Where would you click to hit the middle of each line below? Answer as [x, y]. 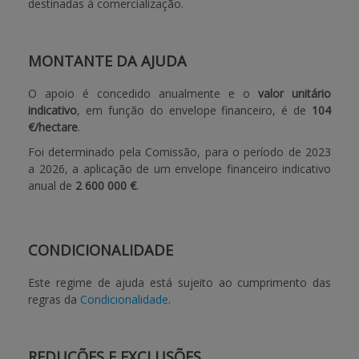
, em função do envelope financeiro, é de [192, 110]
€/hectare [53, 127]
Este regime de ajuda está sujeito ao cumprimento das [179, 282]
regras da [54, 299]
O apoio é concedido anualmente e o [139, 93]
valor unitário [290, 93]
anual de [52, 186]
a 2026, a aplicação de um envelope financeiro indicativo [179, 169]
